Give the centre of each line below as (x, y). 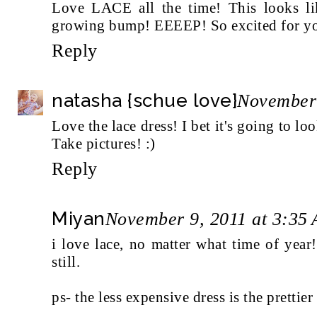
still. (66, 261)
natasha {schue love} (144, 100)
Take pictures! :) (104, 143)
